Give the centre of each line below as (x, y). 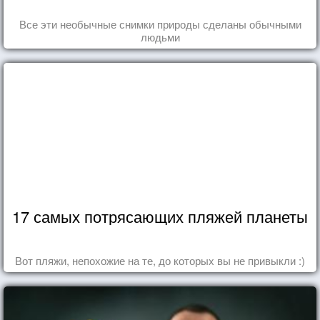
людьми (160, 37)
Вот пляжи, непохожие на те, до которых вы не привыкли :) (160, 261)
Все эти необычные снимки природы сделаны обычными (160, 24)
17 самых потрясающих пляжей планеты (160, 216)
